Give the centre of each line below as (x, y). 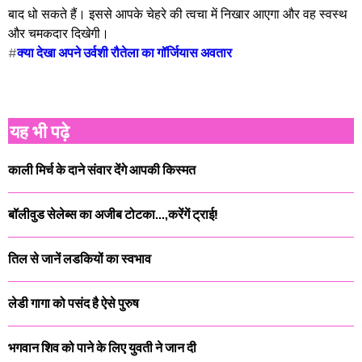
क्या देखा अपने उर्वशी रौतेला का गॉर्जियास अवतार (124, 52)
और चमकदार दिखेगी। (59, 32)
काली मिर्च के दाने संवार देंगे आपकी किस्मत (102, 170)
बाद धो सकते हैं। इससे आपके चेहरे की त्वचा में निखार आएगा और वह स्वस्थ (178, 13)
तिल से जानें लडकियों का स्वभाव (80, 259)
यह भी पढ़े (40, 130)
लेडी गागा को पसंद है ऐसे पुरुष (74, 303)
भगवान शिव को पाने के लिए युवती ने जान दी (102, 347)
